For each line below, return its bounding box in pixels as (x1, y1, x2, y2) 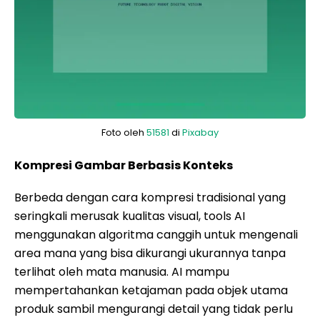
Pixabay (182, 126, 219, 139)
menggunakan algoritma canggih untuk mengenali (14, 226, 298, 243)
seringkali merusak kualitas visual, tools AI (14, 208, 245, 224)
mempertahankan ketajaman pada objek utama (14, 282, 288, 299)
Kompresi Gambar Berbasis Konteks (14, 157, 233, 174)
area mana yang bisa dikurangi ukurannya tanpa (14, 245, 286, 261)
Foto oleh (101, 126, 146, 139)
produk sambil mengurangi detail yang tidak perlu (14, 301, 293, 317)
